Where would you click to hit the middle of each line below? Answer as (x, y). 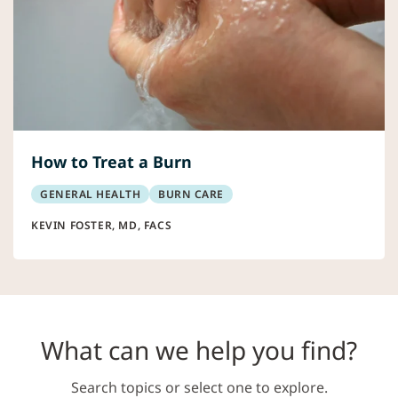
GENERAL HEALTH (90, 195)
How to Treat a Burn (111, 162)
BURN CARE (191, 195)
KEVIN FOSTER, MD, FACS (102, 226)
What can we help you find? (199, 350)
